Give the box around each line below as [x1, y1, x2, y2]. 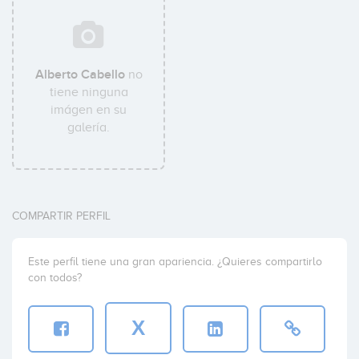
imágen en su [50, 103, 127, 117]
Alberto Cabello [34, 67, 125, 83]
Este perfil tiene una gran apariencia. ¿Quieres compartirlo [28, 256, 322, 268]
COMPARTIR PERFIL [12, 210, 111, 222]
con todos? [28, 272, 82, 284]
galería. [67, 120, 111, 135]
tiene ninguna [49, 85, 128, 99]
